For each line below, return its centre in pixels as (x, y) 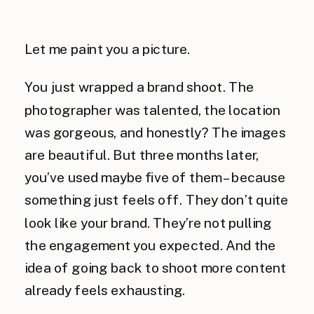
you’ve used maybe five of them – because (155, 178)
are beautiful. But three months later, (142, 155)
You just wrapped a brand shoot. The (139, 87)
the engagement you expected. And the (150, 245)
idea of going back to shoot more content (156, 268)
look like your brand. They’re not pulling (148, 223)
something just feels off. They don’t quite (157, 200)
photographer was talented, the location (153, 110)
